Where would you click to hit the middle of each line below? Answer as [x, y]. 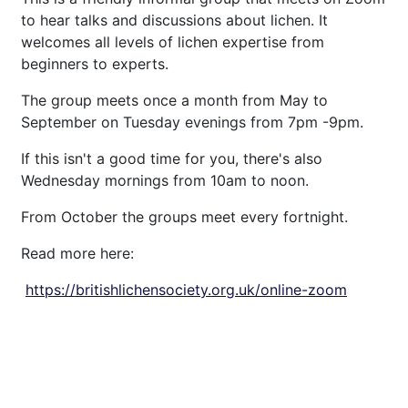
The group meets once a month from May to [174, 100]
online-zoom [304, 290]
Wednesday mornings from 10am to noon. [165, 180]
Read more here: [77, 253]
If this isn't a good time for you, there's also [172, 158]
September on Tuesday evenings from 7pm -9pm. [192, 122]
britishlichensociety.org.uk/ [168, 290]
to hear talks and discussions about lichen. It [174, 20]
